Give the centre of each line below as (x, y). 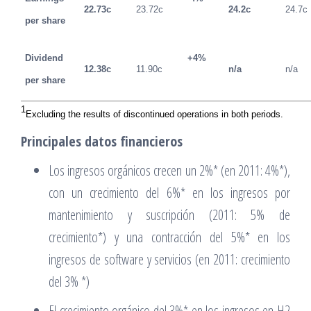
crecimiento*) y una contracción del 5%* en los (169, 237)
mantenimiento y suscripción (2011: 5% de (169, 215)
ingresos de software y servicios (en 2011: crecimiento (169, 260)
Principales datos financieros (102, 142)
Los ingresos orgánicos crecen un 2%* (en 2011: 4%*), (169, 171)
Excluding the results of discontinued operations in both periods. (154, 115)
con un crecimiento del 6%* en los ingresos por (169, 193)
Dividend (44, 58)
